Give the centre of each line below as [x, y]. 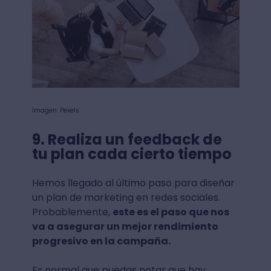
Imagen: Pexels [55, 110]
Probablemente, [72, 212]
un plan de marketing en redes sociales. [126, 197]
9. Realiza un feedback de [127, 139]
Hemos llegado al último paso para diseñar [133, 183]
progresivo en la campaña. [101, 241]
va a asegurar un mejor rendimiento [125, 226]
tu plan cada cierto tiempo [133, 154]
